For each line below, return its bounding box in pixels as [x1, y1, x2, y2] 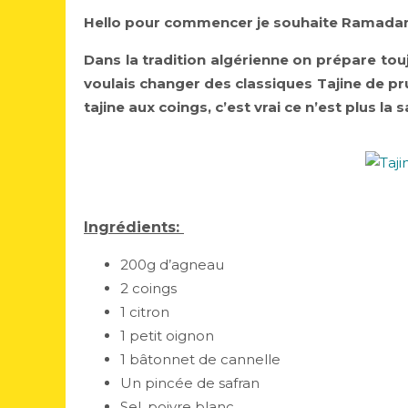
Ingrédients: [84, 219, 184, 236]
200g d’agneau [120, 256, 228, 273]
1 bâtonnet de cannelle [120, 351, 284, 368]
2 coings [120, 280, 180, 297]
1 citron [120, 303, 173, 321]
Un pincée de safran [120, 374, 263, 392]
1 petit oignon [120, 327, 218, 344]
